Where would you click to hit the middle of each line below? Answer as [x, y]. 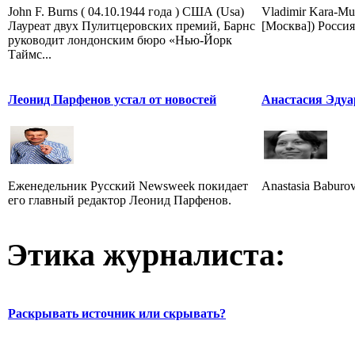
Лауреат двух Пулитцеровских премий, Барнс [132, 25]
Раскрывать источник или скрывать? [117, 314]
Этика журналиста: [146, 255]
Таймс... [30, 54]
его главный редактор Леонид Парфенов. [120, 200]
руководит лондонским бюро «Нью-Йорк [120, 40]
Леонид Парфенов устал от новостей [112, 99]
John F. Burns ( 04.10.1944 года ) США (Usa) [126, 11]
